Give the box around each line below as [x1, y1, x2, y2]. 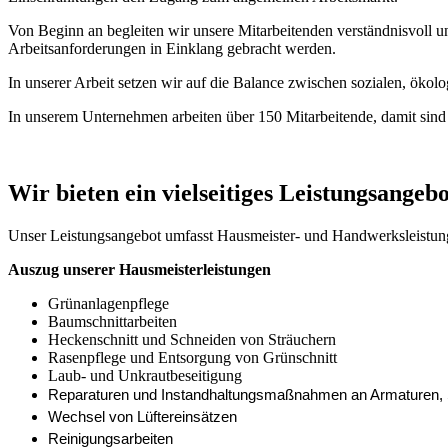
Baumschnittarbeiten [48, 312, 177, 330]
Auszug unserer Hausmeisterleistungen [8, 260, 271, 278]
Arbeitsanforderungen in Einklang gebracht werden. [8, 39, 336, 57]
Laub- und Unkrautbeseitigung [48, 366, 242, 384]
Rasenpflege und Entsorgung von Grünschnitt [48, 348, 337, 366]
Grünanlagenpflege [48, 294, 169, 312]
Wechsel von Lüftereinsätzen [48, 408, 237, 425]
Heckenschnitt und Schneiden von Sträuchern [48, 330, 336, 348]
